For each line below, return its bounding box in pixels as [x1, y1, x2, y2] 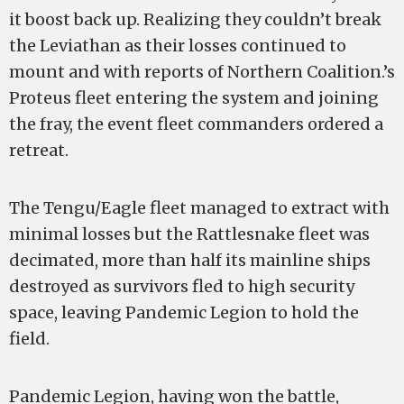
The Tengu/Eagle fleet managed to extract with [9, 197, 390, 218]
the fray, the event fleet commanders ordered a [9, 114, 383, 134]
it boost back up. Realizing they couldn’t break [9, 9, 381, 30]
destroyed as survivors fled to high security [9, 276, 354, 297]
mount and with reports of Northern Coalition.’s [9, 61, 395, 82]
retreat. [9, 140, 69, 161]
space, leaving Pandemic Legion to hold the [9, 302, 359, 323]
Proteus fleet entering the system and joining [9, 87, 379, 108]
